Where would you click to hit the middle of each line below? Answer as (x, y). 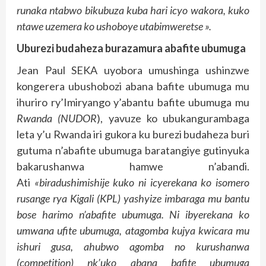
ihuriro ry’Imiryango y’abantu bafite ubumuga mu (133, 102)
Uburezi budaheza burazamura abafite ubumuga (131, 48)
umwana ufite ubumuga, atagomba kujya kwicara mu (133, 231)
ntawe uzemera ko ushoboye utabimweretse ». (114, 26)
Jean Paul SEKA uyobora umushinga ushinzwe (133, 70)
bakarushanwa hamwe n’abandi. (133, 167)
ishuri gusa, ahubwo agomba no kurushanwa (133, 247)
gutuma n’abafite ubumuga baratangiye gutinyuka (133, 151)
